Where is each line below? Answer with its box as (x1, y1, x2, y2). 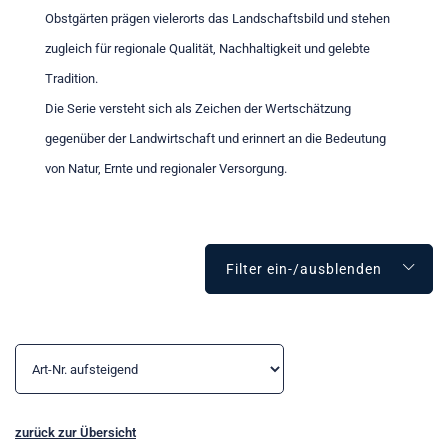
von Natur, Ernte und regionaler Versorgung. (45, 161, 287, 176)
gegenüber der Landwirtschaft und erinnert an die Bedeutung (45, 131, 386, 146)
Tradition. (45, 71, 98, 86)
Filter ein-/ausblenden (226, 261, 382, 277)
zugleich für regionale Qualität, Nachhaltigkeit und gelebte (45, 41, 370, 56)
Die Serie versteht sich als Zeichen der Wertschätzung (45, 101, 351, 116)
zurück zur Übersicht (15, 425, 136, 440)
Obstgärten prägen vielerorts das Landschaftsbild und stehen (45, 11, 390, 26)
